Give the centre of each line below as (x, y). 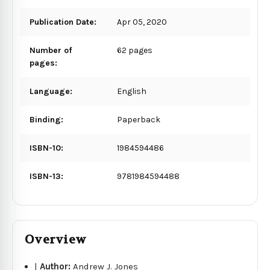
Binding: (46, 119)
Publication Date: (63, 22)
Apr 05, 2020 (142, 22)
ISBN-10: (46, 148)
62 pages (135, 50)
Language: (51, 91)
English (132, 91)
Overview (55, 239)
